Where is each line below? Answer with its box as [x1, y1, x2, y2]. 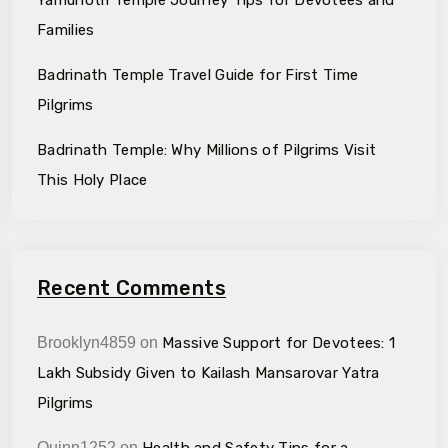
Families [37, 20, 95, 39]
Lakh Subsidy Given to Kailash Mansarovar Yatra [37, 363, 380, 382]
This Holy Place [37, 170, 148, 189]
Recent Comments [37, 275, 226, 300]
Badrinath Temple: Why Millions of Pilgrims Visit [37, 140, 377, 159]
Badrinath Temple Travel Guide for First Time [37, 65, 359, 84]
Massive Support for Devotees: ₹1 [162, 333, 396, 352]
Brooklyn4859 [37, 333, 136, 351]
